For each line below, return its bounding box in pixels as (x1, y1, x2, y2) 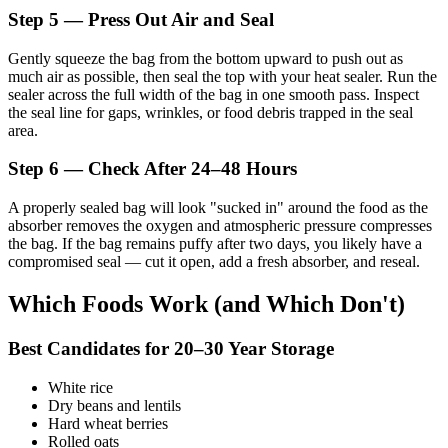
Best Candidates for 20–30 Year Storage (8, 337, 334, 359)
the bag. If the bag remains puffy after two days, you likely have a (8, 235, 422, 253)
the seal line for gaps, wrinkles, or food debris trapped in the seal (8, 103, 413, 121)
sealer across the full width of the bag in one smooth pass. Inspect (8, 85, 419, 103)
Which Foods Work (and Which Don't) (8, 290, 405, 317)
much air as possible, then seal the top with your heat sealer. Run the (8, 67, 437, 85)
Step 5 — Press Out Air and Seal (8, 8, 274, 30)
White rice (48, 378, 113, 396)
